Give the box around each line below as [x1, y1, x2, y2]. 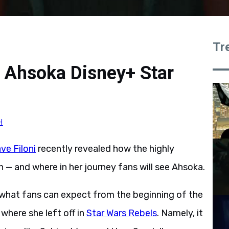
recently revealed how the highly [36, 143, 174, 154]
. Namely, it [157, 208, 203, 219]
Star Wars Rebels [86, 208, 157, 219]
